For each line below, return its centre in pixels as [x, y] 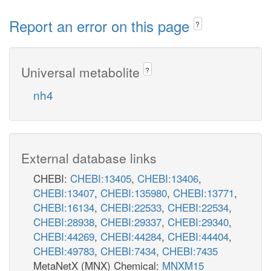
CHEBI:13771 [204, 192]
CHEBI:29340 [198, 221]
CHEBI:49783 [64, 250]
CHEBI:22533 [131, 207]
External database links [89, 158]
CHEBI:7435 [190, 250]
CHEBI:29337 [131, 221]
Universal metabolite [82, 72]
